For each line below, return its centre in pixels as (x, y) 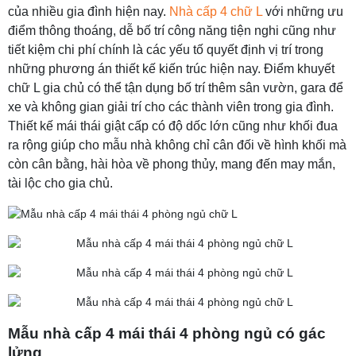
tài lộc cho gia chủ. (60, 183)
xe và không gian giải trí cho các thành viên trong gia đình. (171, 107)
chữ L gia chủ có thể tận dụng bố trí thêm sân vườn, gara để (176, 88)
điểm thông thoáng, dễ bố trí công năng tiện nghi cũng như (172, 31)
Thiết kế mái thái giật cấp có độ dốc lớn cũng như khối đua (173, 126)
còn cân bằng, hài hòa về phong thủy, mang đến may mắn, (172, 164)
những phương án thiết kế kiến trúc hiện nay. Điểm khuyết (171, 69)
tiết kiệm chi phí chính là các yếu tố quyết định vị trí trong (166, 50)
